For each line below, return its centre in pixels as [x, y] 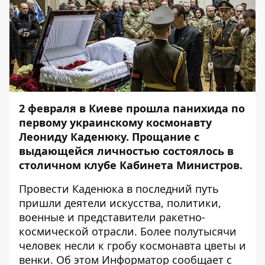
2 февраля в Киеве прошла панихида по [132, 108]
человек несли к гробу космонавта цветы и [132, 245]
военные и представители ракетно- [112, 217]
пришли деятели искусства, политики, [120, 203]
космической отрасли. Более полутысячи [128, 231]
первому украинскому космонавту [115, 122]
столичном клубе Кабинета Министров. [132, 165]
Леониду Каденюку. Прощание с [109, 137]
